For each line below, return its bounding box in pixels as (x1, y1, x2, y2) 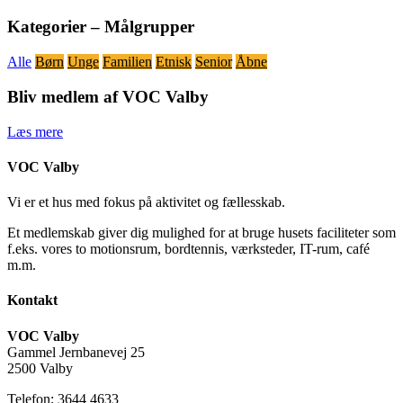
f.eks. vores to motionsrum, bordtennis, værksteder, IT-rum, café (7, 241, 370, 257)
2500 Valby (7, 360, 73, 376)
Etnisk (156, 54, 192, 70)
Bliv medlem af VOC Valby (7, 86, 209, 106)
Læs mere (7, 123, 63, 139)
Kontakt (7, 292, 58, 309)
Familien (103, 54, 152, 70)
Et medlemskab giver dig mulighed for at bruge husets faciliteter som (7, 225, 396, 241)
